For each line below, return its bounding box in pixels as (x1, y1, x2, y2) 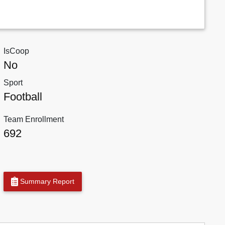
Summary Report (18, 177, 74, 186)
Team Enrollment (3, 115, 64, 124)
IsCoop (3, 47, 29, 56)
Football (3, 90, 42, 103)
